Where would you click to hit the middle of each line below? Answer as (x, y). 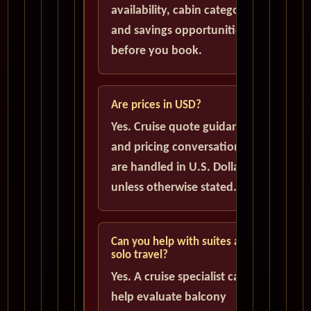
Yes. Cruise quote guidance (181, 128)
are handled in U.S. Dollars (180, 168)
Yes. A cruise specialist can (179, 278)
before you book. (157, 51)
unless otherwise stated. (174, 188)
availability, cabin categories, (186, 11)
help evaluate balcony (169, 298)
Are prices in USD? (156, 106)
